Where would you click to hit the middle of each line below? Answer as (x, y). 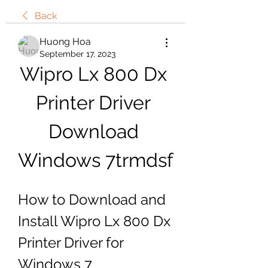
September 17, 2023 (77, 54)
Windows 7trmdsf (96, 160)
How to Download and (92, 200)
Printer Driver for (71, 243)
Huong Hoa (65, 42)
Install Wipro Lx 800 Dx (94, 221)
